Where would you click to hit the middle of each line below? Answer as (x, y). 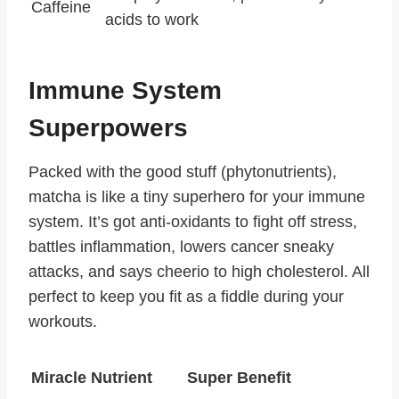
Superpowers (108, 128)
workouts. (63, 322)
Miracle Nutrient (92, 378)
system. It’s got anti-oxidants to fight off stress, (193, 222)
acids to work (152, 20)
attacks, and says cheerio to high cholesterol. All (199, 272)
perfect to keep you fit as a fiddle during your (186, 297)
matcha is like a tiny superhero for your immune (197, 197)
